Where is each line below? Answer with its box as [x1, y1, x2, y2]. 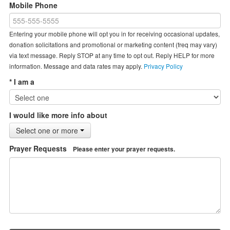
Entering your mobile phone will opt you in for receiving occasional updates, [9, 29, 220, 38]
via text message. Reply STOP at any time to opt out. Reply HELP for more [9, 50, 215, 60]
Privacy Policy [143, 61, 183, 70]
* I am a [9, 76, 34, 87]
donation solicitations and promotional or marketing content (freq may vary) [9, 40, 217, 49]
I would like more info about [9, 109, 107, 120]
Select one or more [15, 125, 80, 136]
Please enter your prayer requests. [72, 144, 175, 154]
